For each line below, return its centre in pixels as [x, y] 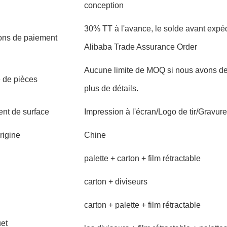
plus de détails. [111, 88]
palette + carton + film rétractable [142, 158]
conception [104, 5]
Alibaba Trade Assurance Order [141, 47]
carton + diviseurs [116, 182]
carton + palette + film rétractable [142, 205]
